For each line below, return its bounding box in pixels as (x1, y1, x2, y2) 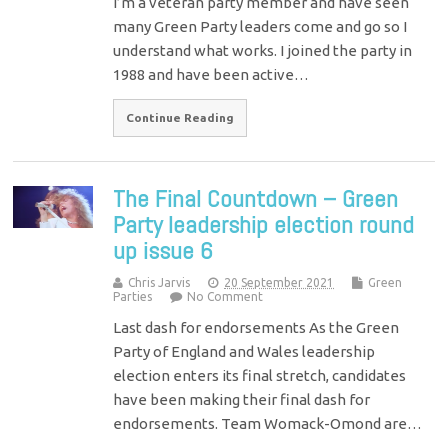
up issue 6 (113, 234, 214, 266)
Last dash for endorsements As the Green (113, 318, 400, 336)
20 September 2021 (224, 275, 335, 289)
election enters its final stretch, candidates (113, 366, 407, 384)
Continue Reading (126, 110, 235, 124)
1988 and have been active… (113, 66, 310, 84)
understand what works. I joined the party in (113, 42, 413, 60)
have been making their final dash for (113, 390, 371, 408)
